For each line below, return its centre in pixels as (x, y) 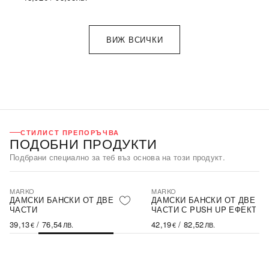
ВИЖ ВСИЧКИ (134, 39)
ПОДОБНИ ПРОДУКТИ (83, 143)
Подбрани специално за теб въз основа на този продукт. (117, 157)
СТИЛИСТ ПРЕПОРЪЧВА (70, 132)
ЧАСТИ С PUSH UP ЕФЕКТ (204, 209)
